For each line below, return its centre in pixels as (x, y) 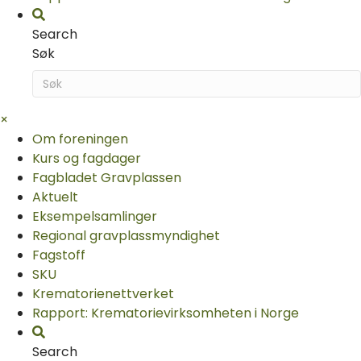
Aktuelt (55, 197)
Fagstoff (59, 255)
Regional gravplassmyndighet (126, 235)
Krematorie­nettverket (103, 293)
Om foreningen (80, 139)
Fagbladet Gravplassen (107, 177)
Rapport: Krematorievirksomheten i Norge (166, 313)
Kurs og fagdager (87, 158)
